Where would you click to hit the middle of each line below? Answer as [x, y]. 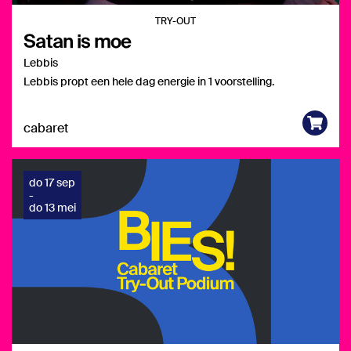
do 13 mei [52, 208]
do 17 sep [52, 183]
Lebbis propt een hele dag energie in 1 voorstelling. [149, 82]
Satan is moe [78, 41]
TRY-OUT [175, 22]
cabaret [46, 128]
